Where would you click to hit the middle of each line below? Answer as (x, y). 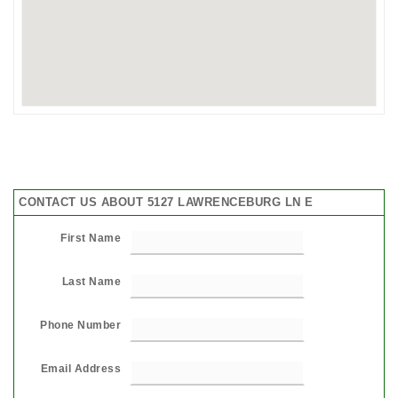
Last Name (91, 281)
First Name (91, 238)
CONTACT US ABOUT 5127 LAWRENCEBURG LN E (166, 202)
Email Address (80, 368)
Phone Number (80, 325)
